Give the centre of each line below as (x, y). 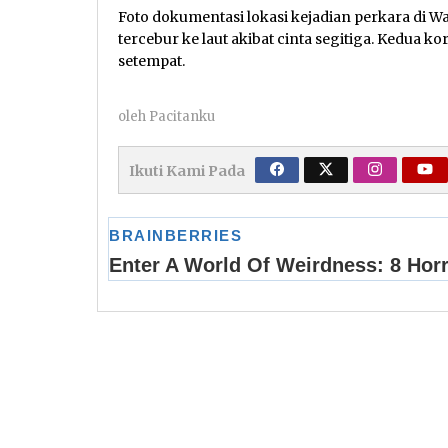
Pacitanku (182, 116)
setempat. (151, 60)
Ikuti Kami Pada (187, 170)
